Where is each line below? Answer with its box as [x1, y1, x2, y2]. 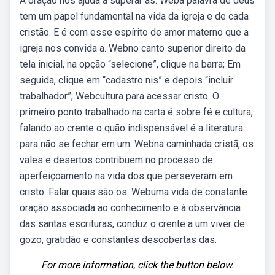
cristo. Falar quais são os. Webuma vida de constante [20, 186, 247, 198]
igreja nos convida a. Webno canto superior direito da [20, 42, 246, 54]
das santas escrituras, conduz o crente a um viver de [20, 218, 245, 230]
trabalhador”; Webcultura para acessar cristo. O [20, 90, 219, 102]
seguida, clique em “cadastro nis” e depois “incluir [20, 74, 233, 86]
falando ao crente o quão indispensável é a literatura [20, 122, 243, 134]
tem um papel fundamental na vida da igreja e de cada [20, 10, 249, 22]
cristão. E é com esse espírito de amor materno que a [20, 26, 249, 38]
